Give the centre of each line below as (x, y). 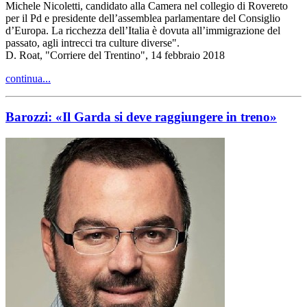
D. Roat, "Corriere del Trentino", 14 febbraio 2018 (115, 55)
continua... (28, 78)
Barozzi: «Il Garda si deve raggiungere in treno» (141, 117)
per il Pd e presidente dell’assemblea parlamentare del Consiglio (143, 18)
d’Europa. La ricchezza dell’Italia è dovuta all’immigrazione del (143, 30)
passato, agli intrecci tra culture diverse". (93, 42)
